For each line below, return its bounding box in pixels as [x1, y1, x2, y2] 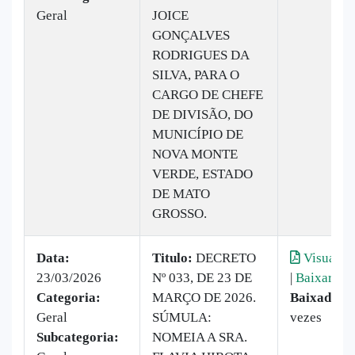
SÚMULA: [152, 309, 212, 325]
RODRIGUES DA [152, 47, 249, 63]
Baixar [296, 269, 333, 285]
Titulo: [152, 250, 193, 265]
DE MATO [152, 185, 210, 201]
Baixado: [290, 289, 343, 305]
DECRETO [193, 250, 256, 265]
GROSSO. [152, 205, 207, 221]
